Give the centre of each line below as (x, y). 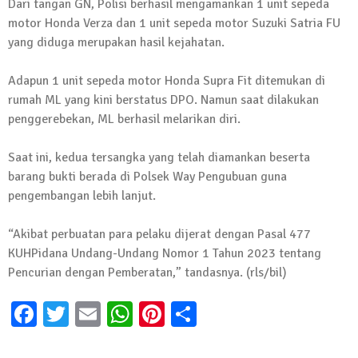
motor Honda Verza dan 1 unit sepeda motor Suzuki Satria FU (174, 24)
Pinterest (214, 314)
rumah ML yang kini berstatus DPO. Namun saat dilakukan (163, 100)
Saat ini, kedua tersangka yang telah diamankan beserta (159, 158)
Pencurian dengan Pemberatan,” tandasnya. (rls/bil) (147, 273)
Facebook (88, 314)
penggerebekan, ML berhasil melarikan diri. (124, 119)
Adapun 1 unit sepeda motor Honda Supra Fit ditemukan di (167, 81)
